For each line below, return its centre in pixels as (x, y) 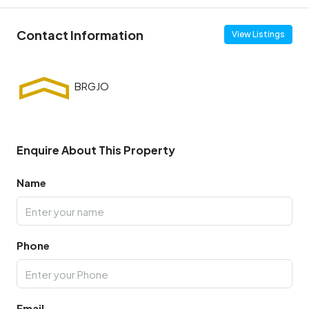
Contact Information (80, 34)
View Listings (258, 34)
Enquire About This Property (96, 150)
